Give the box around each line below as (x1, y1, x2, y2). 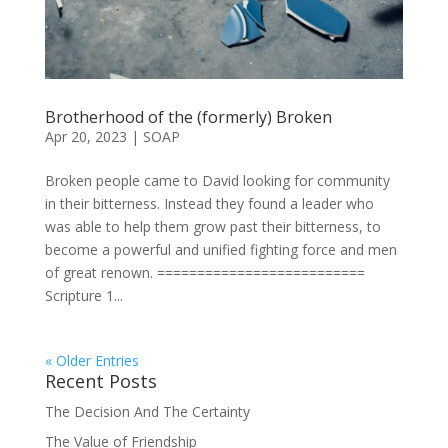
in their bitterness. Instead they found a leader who (44, 194, 374, 214)
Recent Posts (44, 369, 157, 394)
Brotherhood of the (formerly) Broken (44, 106, 332, 129)
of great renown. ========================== (44, 263, 365, 283)
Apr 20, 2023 (44, 127, 127, 147)
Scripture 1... (44, 286, 123, 306)
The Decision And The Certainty (44, 402, 250, 422)
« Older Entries (44, 351, 139, 371)
